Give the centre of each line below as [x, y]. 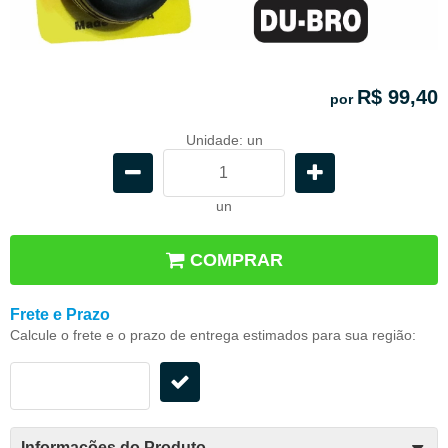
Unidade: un [224, 139]
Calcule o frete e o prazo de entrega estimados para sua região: [213, 334]
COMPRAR [236, 259]
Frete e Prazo [60, 314]
